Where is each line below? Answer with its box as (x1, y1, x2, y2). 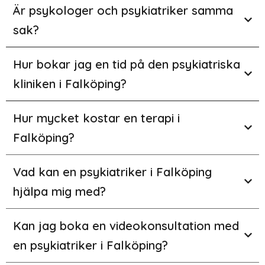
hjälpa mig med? (13, 183, 106, 199)
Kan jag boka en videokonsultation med (13, 218, 239, 233)
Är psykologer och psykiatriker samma (13, 2, 233, 18)
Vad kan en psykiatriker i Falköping (13, 164, 212, 179)
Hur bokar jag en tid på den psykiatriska (13, 56, 240, 72)
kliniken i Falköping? (13, 76, 127, 91)
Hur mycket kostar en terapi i (13, 110, 180, 125)
